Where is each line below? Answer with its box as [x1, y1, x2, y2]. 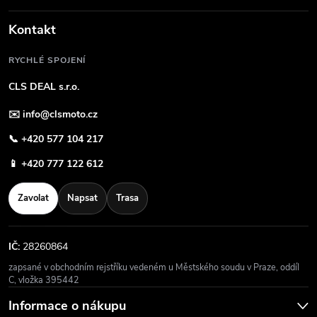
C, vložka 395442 [8, 274, 79, 286]
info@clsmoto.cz [23, 108, 98, 121]
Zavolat [18, 192, 49, 204]
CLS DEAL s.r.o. [8, 80, 79, 93]
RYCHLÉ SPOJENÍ [8, 54, 86, 66]
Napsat [67, 192, 98, 204]
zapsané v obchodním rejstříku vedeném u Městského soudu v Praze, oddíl [8, 261, 299, 273]
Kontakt [8, 21, 56, 38]
